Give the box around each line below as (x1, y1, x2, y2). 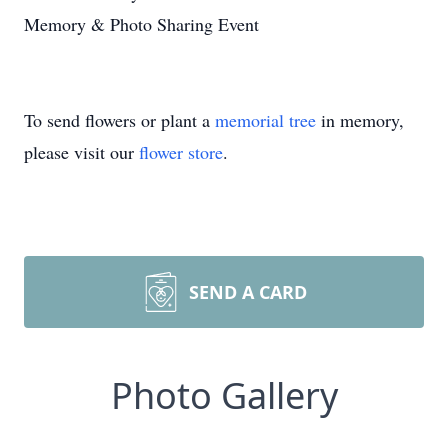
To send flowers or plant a (24, 108, 215, 132)
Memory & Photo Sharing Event (24, 12, 259, 36)
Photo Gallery (110, 371, 338, 420)
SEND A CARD (189, 280, 307, 304)
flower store (139, 140, 223, 164)
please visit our (24, 140, 139, 164)
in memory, (316, 108, 404, 132)
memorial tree (215, 108, 316, 132)
